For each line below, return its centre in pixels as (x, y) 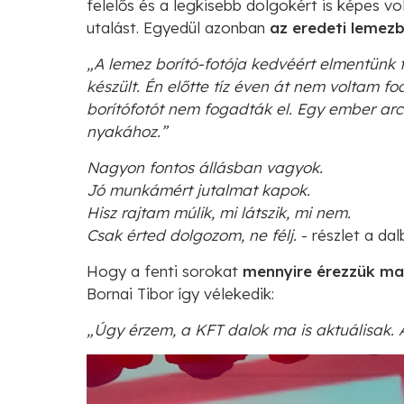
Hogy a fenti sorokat (165, 271)
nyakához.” (127, 131)
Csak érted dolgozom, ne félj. (192, 234)
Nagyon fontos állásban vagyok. (205, 167)
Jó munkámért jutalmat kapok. (198, 189)
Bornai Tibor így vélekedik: (180, 293)
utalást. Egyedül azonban (178, 27)
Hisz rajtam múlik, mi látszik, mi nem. (219, 212)
